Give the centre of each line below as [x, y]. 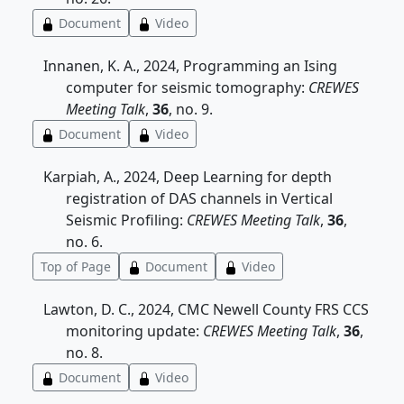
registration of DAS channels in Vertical [199, 198]
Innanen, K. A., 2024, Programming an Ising [190, 66]
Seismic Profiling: [126, 220]
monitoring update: [134, 331]
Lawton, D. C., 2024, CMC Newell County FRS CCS [206, 309]
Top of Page [76, 266]
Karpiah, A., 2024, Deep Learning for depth [188, 177]
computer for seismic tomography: [187, 87]
